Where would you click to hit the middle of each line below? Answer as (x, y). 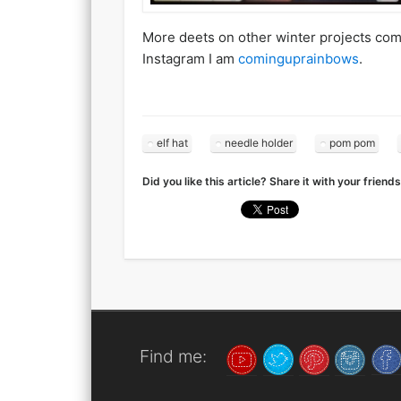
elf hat (172, 142)
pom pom (352, 142)
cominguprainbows (298, 59)
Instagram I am (190, 59)
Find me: (173, 357)
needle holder (258, 142)
